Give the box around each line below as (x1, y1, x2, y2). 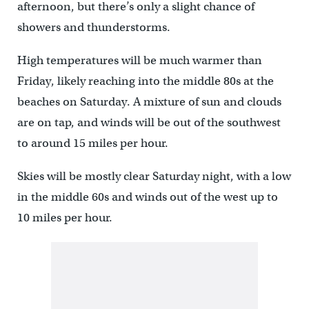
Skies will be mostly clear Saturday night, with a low (17, 169, 291, 184)
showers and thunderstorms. (17, 20, 173, 35)
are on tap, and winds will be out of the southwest (17, 115, 281, 130)
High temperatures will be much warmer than (17, 53, 262, 68)
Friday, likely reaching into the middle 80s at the (17, 74, 274, 89)
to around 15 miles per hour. (17, 136, 171, 151)
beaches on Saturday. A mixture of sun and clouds (17, 94, 281, 110)
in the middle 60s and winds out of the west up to (17, 190, 278, 205)
